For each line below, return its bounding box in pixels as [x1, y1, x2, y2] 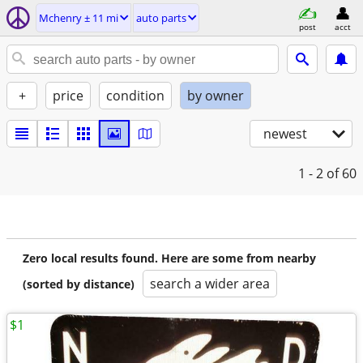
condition [106, 87, 164, 105]
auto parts [136, 11, 186, 25]
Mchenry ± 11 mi [39, 11, 118, 25]
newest [263, 125, 307, 143]
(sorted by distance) [23, 276, 135, 292]
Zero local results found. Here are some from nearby [23, 250, 316, 266]
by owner [187, 87, 244, 105]
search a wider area [150, 275, 270, 293]
